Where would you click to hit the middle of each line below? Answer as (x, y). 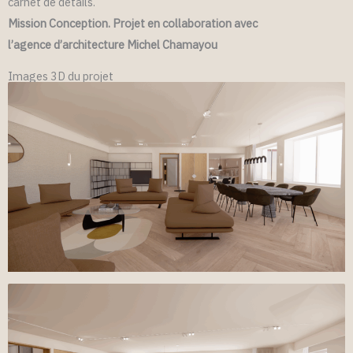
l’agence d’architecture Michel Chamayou (113, 44)
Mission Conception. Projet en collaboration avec (133, 23)
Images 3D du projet (61, 76)
